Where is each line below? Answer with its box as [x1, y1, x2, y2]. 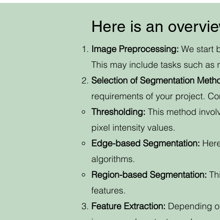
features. [91, 185, 126, 196]
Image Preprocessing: [91, 43, 179, 55]
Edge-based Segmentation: [91, 137, 200, 149]
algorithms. [91, 153, 135, 165]
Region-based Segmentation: [91, 169, 207, 180]
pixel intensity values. [91, 122, 175, 133]
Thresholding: [91, 106, 145, 117]
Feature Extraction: [91, 200, 168, 212]
